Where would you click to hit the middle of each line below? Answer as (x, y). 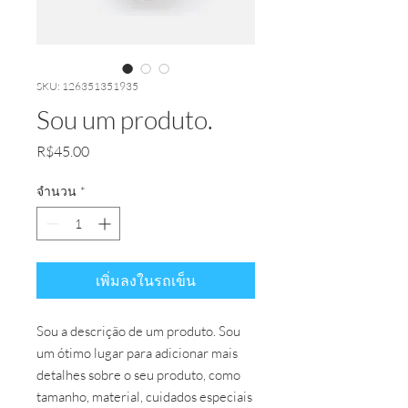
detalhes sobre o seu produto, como (138, 375)
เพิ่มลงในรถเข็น (146, 280)
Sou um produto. (125, 119)
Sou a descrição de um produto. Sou (138, 331)
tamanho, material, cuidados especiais (144, 397)
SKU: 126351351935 (87, 86)
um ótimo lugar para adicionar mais (137, 353)
